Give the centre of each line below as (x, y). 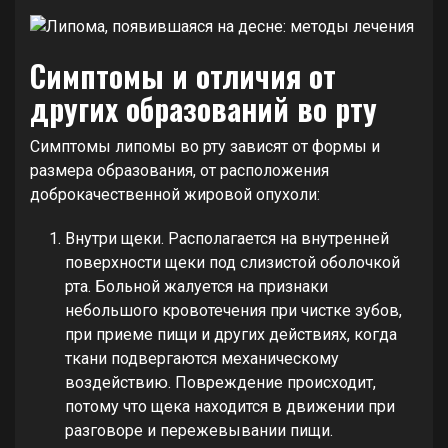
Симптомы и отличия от (183, 75)
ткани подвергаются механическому (202, 358)
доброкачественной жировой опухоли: (175, 194)
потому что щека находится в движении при (230, 406)
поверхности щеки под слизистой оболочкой (232, 262)
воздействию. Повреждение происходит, (220, 382)
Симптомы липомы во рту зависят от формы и (205, 146)
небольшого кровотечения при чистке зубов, (233, 310)
